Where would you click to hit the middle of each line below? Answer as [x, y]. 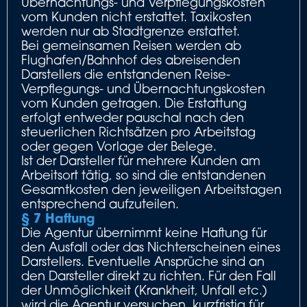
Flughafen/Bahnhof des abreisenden [131, 60]
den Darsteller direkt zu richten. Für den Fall [149, 275]
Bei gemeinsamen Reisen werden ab [131, 45]
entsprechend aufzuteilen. [100, 204]
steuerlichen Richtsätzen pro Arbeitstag [138, 132]
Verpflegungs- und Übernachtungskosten [143, 88]
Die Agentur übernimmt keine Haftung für [144, 232]
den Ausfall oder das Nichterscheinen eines [151, 247]
